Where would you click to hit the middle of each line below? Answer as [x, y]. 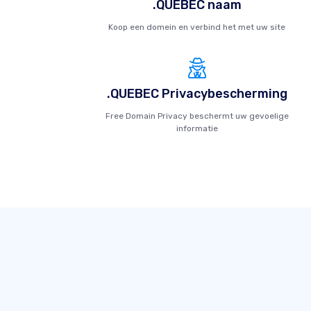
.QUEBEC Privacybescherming [197, 94]
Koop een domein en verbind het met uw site [197, 27]
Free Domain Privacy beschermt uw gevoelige [197, 116]
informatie [197, 128]
